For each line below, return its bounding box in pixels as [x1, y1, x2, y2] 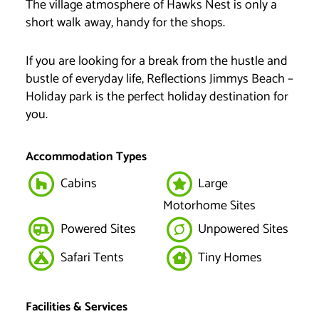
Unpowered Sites [195, 219, 288, 241]
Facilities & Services [25, 296, 127, 317]
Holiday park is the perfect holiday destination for [25, 85, 288, 108]
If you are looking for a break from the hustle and [25, 50, 288, 72]
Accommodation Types [25, 146, 147, 167]
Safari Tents [57, 247, 124, 269]
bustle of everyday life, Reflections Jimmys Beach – [25, 68, 293, 90]
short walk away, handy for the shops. [25, 12, 225, 34]
